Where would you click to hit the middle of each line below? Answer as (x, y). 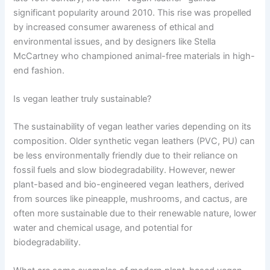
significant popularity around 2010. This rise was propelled (133, 12)
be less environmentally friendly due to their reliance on (126, 155)
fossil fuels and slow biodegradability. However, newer (124, 170)
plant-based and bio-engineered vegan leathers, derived (129, 184)
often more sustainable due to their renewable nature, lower (135, 213)
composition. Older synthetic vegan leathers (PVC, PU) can (134, 141)
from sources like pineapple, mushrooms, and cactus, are (130, 199)
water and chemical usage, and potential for (103, 228)
